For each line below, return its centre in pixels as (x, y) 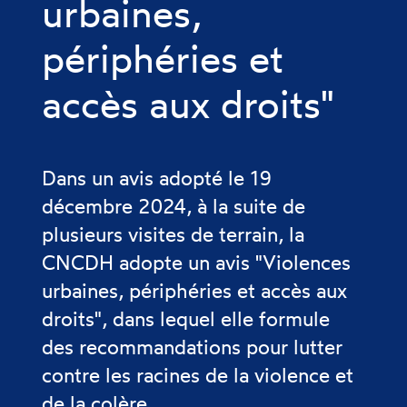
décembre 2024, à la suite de (174, 206)
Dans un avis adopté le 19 (157, 178)
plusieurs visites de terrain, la (173, 234)
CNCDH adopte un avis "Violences (196, 262)
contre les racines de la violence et (198, 375)
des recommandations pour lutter (192, 347)
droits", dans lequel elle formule (186, 318)
